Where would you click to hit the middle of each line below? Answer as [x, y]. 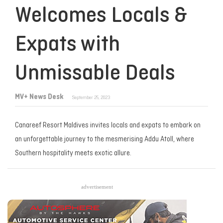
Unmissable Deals [95, 74]
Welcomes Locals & [101, 16]
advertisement [97, 187]
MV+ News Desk [39, 97]
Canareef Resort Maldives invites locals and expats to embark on [108, 126]
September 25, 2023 [91, 98]
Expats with [67, 45]
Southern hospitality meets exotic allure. [73, 154]
